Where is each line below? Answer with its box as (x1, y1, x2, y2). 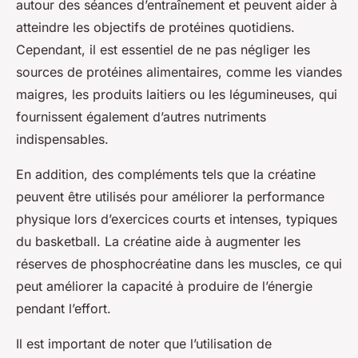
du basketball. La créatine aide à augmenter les (16, 233, 300, 250)
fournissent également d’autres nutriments (16, 109, 266, 125)
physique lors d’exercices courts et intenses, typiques (16, 211, 337, 228)
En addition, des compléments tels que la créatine (16, 166, 316, 183)
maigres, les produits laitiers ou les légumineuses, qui (16, 86, 337, 103)
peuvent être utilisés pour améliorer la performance (16, 189, 324, 205)
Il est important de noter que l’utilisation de (16, 336, 272, 352)
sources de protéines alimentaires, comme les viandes (16, 64, 342, 81)
